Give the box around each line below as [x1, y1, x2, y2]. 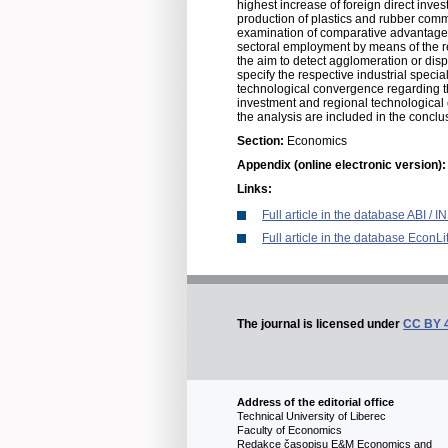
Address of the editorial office [237, 396, 394, 409]
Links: [237, 182, 272, 196]
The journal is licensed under [237, 317, 403, 332]
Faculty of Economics [237, 424, 399, 437]
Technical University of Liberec [237, 410, 431, 423]
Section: [237, 134, 287, 148]
